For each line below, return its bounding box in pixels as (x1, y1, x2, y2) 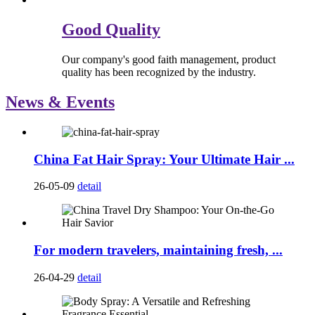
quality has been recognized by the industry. (62, 66, 256, 78)
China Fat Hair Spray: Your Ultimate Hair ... (34, 151, 295, 167)
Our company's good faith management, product (62, 53, 276, 65)
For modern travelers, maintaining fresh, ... (34, 242, 283, 257)
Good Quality (62, 20, 160, 39)
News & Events (6, 92, 115, 111)
